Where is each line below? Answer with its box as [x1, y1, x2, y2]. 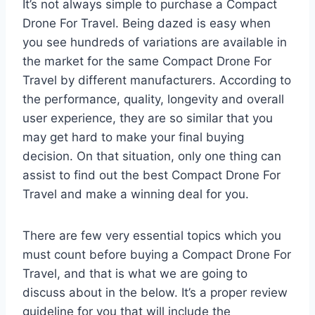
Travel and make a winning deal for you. [22, 186, 249, 201]
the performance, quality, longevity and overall [22, 91, 284, 106]
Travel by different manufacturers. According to [22, 72, 291, 87]
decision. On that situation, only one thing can [22, 148, 281, 163]
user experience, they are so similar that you [22, 110, 273, 125]
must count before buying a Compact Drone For [22, 247, 291, 262]
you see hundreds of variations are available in [22, 34, 287, 49]
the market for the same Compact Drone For [22, 53, 271, 68]
